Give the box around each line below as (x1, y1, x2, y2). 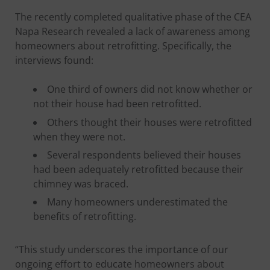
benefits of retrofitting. (33, 210, 137, 224)
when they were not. (33, 130, 126, 143)
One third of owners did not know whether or (47, 83, 253, 96)
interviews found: (15, 54, 93, 67)
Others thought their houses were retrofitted (47, 115, 253, 129)
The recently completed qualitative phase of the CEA (15, 10, 251, 24)
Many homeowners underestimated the (47, 195, 228, 209)
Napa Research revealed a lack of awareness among (15, 25, 250, 39)
